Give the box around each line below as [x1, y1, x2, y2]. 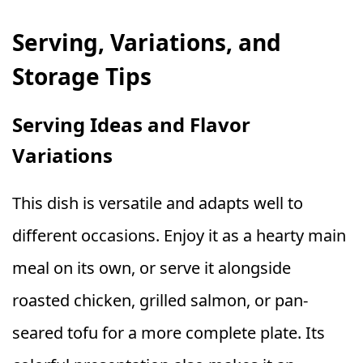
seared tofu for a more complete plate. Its [12, 321, 325, 344]
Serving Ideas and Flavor [12, 110, 250, 138]
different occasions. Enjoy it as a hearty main [12, 224, 346, 246]
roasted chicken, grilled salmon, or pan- [12, 288, 308, 311]
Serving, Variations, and [12, 26, 281, 58]
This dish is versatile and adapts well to [12, 191, 303, 214]
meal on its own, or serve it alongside [12, 256, 291, 279]
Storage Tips [12, 60, 152, 92]
